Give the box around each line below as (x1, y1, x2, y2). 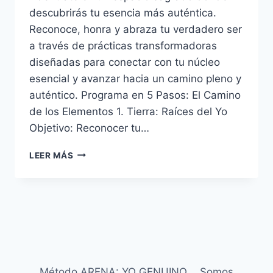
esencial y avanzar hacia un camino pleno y (29, 72, 241, 85)
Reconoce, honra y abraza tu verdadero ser (29, 23, 242, 35)
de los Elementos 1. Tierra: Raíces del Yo (29, 105, 227, 118)
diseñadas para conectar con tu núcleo (29, 55, 220, 68)
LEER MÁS (29, 150, 74, 160)
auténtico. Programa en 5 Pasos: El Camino (29, 88, 241, 101)
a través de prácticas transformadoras (29, 39, 217, 52)
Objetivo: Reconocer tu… (29, 121, 149, 134)
